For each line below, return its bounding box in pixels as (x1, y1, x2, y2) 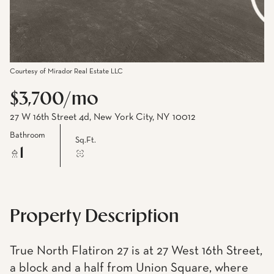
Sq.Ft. (75, 135, 96, 144)
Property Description (10, 209, 179, 225)
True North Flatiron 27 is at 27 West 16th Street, (10, 245, 262, 257)
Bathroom (10, 130, 45, 139)
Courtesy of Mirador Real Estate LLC (10, 68, 123, 75)
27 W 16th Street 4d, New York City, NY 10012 (10, 113, 196, 122)
